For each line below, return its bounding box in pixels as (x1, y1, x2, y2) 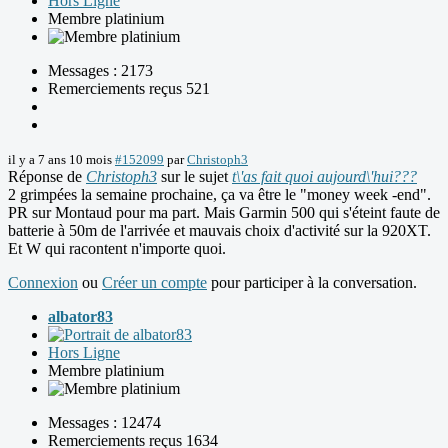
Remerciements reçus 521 (48, 80, 210, 98)
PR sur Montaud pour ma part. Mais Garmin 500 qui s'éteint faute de (8, 204, 440, 222)
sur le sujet (157, 168, 232, 186)
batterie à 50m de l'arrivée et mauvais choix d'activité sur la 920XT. (8, 222, 431, 240)
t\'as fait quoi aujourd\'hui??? (232, 168, 417, 186)
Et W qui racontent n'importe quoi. (8, 240, 226, 258)
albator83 (48, 308, 113, 326)
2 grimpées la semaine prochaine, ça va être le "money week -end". (8, 186, 431, 204)
